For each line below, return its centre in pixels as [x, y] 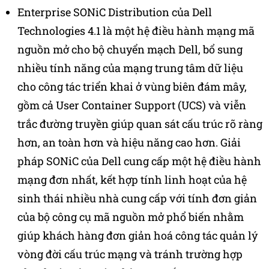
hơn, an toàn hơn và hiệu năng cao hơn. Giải [129, 142]
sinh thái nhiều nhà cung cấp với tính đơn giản [137, 198]
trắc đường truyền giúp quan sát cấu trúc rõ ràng [140, 123]
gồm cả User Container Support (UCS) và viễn [132, 105]
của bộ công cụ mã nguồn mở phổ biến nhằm [131, 216]
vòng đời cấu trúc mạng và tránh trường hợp [130, 254]
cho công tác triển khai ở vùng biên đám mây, [132, 86]
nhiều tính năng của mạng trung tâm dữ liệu [130, 68]
